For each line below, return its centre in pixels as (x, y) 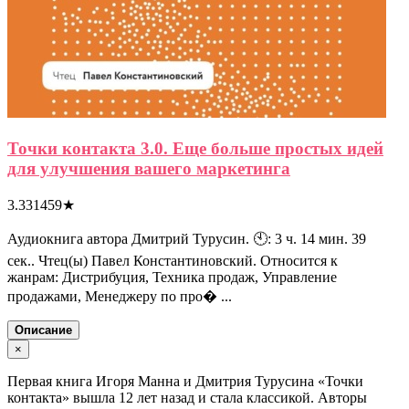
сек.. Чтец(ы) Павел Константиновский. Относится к (173, 260)
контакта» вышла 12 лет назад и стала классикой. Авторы (187, 397)
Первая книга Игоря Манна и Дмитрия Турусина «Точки (185, 381)
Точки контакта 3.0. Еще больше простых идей (195, 149)
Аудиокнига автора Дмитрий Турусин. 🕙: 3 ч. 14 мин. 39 (187, 238)
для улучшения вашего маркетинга (149, 169)
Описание (43, 330)
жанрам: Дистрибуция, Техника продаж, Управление (172, 277)
